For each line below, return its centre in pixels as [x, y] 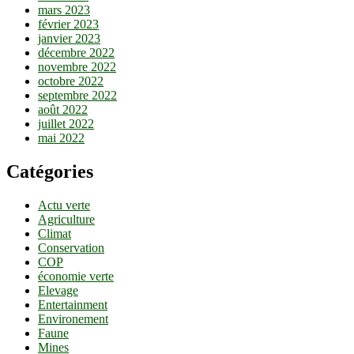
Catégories [50, 172]
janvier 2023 [69, 39]
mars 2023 [64, 10]
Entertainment [73, 304]
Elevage [58, 290]
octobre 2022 [71, 81]
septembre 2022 [77, 96]
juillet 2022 [66, 124]
